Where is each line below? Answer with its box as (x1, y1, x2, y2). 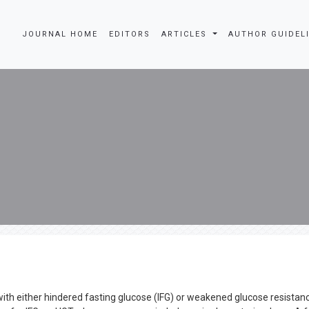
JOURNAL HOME (22, 30, 99, 39)
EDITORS (109, 30, 151, 39)
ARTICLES (161, 30, 211, 39)
